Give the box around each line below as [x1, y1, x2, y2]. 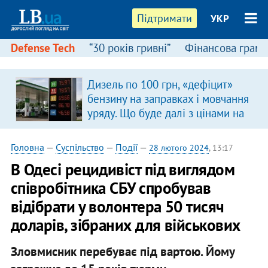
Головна [10, 141, 44, 153]
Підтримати [137, 11, 193, 25]
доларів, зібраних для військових [10, 215, 240, 235]
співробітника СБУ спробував [10, 178, 211, 198]
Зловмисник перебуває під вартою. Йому [10, 243, 234, 260]
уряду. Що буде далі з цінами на [87, 106, 244, 120]
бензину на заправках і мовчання [87, 92, 249, 106]
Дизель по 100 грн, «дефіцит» [87, 77, 233, 92]
